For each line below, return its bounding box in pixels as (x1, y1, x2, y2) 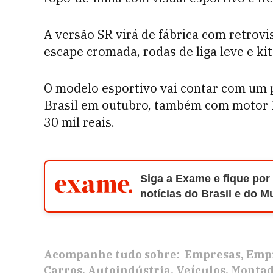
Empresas (185, 247, 241, 261)
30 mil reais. (44, 114, 115, 130)
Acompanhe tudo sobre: (44, 247, 180, 261)
